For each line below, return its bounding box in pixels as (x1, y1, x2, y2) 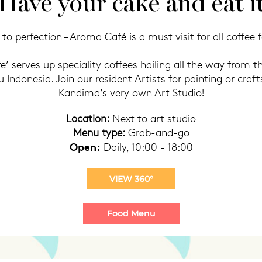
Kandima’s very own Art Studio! (58, 87, 204, 99)
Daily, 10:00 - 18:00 (103, 141, 193, 153)
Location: (66, 112, 109, 125)
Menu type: (73, 126, 125, 139)
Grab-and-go (125, 126, 189, 139)
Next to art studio (109, 112, 196, 125)
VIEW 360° (109, 173, 153, 184)
